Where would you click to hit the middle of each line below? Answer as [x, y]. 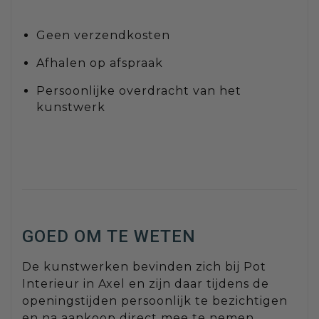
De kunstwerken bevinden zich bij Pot [144, 266]
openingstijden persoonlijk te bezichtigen [155, 300]
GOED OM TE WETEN [109, 236]
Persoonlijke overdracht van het [139, 90]
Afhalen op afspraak [100, 63]
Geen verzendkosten [103, 35]
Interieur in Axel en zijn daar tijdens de [146, 283]
